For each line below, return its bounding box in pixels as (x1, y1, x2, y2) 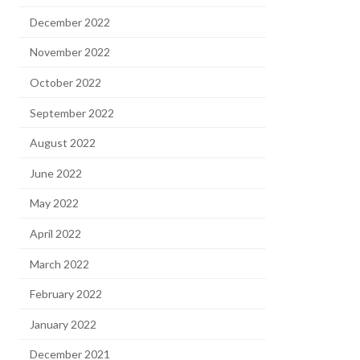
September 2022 (30, 105, 115, 120)
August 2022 (30, 136, 96, 150)
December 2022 (30, 14, 111, 29)
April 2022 (30, 226, 82, 240)
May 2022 (30, 196, 80, 211)
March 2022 (30, 256, 90, 271)
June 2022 (30, 166, 83, 180)
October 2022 (30, 75, 102, 89)
